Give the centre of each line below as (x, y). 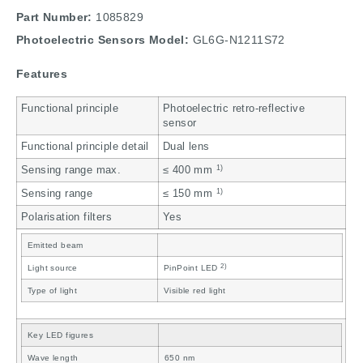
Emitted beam (56, 246)
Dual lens (186, 147)
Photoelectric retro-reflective (234, 109)
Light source (53, 268)
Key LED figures (60, 335)
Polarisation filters (66, 218)
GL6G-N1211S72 (239, 39)
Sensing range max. (71, 171)
